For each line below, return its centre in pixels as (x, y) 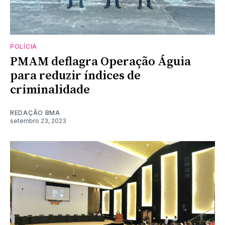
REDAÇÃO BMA (35, 113)
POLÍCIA (24, 46)
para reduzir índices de (75, 76)
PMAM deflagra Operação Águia (100, 62)
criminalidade (50, 90)
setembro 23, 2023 (38, 121)
